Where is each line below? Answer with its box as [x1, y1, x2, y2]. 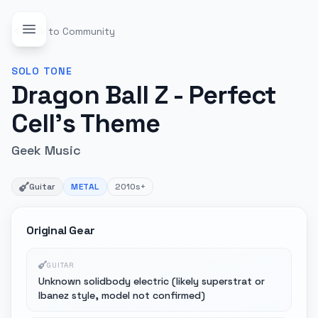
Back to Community [23, 25, 115, 38]
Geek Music [11, 142, 81, 158]
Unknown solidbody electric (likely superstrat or [38, 275, 265, 287]
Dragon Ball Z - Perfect [11, 79, 277, 111]
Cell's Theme [11, 107, 160, 140]
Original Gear [26, 223, 95, 238]
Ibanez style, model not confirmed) [38, 289, 205, 302]
